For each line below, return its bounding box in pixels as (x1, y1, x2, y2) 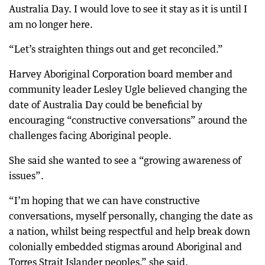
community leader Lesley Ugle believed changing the (9, 83, 247, 95)
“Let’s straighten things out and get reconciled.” (9, 43, 223, 55)
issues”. (9, 169, 44, 182)
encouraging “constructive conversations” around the (9, 114, 247, 126)
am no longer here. (9, 18, 93, 30)
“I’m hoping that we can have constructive (9, 194, 200, 206)
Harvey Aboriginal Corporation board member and (9, 67, 232, 80)
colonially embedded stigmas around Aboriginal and (9, 240, 242, 253)
